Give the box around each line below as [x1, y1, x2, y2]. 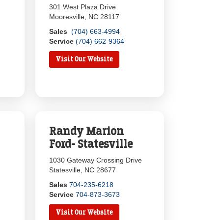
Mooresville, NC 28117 [49, 13, 120, 21]
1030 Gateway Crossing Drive [49, 156, 142, 164]
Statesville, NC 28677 [49, 166, 116, 174]
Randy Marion [49, 125, 124, 137]
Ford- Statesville [49, 137, 133, 150]
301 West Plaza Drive [49, 3, 116, 11]
